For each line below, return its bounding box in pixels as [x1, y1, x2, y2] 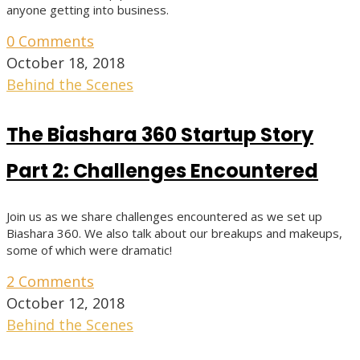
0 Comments [6, 31, 94, 51]
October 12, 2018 [6, 293, 125, 313]
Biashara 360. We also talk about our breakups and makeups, [6, 225, 342, 242]
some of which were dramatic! [6, 242, 172, 259]
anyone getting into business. [6, 2, 169, 18]
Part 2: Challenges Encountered [6, 157, 318, 185]
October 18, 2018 [6, 53, 125, 73]
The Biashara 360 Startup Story [6, 121, 313, 149]
